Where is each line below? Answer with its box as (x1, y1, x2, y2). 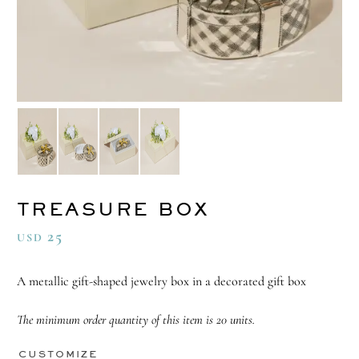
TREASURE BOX (16, 198, 210, 220)
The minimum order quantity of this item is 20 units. (16, 312, 255, 329)
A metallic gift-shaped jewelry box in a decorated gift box (16, 273, 306, 290)
